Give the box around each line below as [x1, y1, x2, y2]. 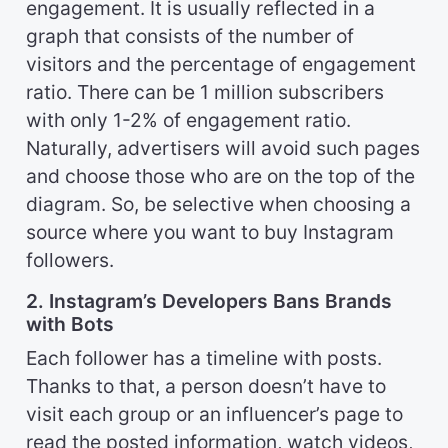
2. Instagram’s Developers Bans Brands [26, 289, 392, 314]
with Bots [26, 312, 114, 337]
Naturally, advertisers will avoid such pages [26, 136, 420, 161]
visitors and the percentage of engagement [26, 52, 416, 77]
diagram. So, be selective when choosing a [26, 192, 411, 217]
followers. [26, 248, 114, 273]
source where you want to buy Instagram [26, 220, 394, 245]
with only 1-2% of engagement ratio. [26, 108, 351, 133]
